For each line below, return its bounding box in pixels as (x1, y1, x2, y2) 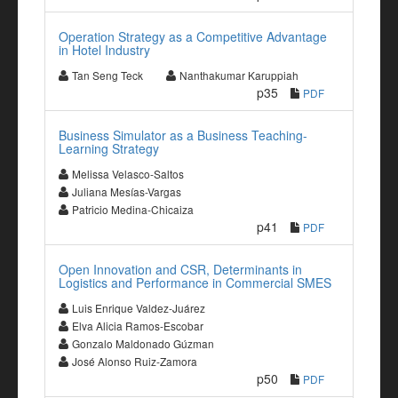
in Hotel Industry (59, 41, 150, 59)
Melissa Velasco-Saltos (72, 166, 184, 181)
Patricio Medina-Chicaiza (72, 202, 194, 217)
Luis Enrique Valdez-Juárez (72, 300, 205, 315)
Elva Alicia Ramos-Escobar (72, 318, 203, 333)
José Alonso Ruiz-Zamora (72, 354, 197, 369)
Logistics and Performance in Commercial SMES (59, 274, 331, 291)
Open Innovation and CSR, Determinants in (59, 260, 302, 278)
